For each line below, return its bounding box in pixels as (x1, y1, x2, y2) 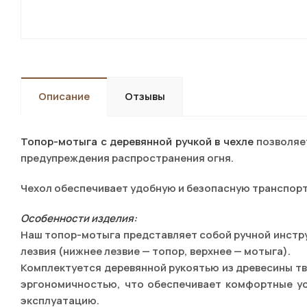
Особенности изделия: (21, 211, 137, 225)
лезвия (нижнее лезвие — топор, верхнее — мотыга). (21, 244, 291, 258)
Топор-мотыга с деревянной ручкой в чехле (21, 134, 254, 149)
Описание (38, 89, 90, 103)
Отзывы (125, 89, 165, 103)
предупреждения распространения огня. (21, 151, 236, 165)
